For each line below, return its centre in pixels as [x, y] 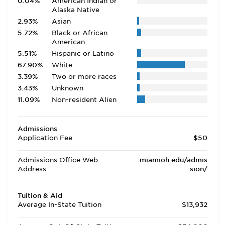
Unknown [67, 88]
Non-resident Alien [84, 100]
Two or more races [84, 77]
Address [32, 169]
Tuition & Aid [40, 196]
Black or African [79, 33]
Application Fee [45, 138]
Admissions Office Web [58, 160]
